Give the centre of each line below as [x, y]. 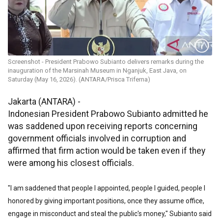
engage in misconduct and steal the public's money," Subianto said [110, 214]
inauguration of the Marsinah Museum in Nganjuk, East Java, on [97, 71]
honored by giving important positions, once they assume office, [106, 201]
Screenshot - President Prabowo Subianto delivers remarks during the [106, 62]
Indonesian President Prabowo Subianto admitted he [108, 114]
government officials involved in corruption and [97, 139]
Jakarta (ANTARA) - [44, 102]
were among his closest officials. [71, 163]
